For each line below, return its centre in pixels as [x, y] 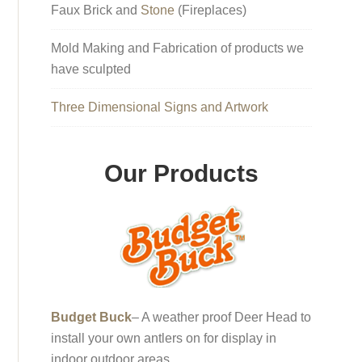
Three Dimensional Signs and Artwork [160, 107]
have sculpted [91, 69]
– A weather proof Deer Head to [222, 317]
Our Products [181, 173]
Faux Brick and [96, 10]
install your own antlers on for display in [164, 338]
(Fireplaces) [211, 10]
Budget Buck [92, 317]
